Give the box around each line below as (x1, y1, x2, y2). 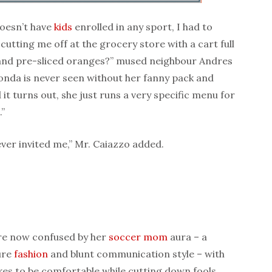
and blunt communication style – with (48, 247, 225, 260)
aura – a (168, 230, 207, 243)
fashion (14, 247, 48, 260)
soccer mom (109, 230, 168, 243)
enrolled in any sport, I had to (72, 20, 212, 33)
